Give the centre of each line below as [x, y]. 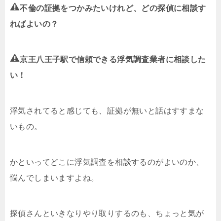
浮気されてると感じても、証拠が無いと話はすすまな [107, 110]
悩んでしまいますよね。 [55, 178]
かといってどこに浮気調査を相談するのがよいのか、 [107, 162]
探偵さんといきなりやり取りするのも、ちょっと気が [107, 213]
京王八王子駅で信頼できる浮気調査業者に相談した [113, 59]
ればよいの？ [34, 24]
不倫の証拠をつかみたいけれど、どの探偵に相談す [113, 8]
